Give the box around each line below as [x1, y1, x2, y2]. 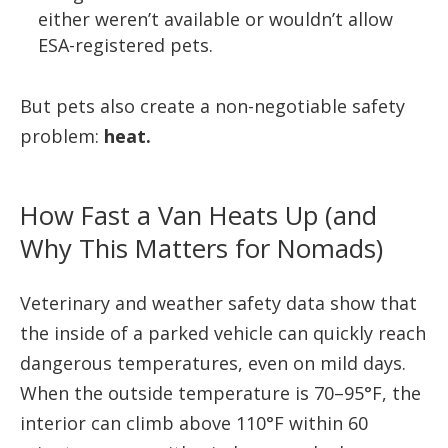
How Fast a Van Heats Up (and [20, 198, 377, 234]
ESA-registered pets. [38, 32, 213, 57]
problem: [20, 123, 104, 148]
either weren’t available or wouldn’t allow [38, 6, 393, 31]
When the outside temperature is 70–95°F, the [20, 381, 421, 406]
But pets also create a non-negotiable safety [20, 93, 405, 118]
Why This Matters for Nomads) [20, 231, 383, 267]
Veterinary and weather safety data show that [20, 291, 417, 316]
